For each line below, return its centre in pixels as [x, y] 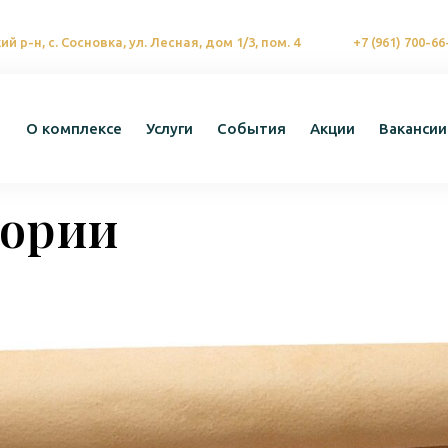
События [251, 128]
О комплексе [74, 128]
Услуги [169, 128]
